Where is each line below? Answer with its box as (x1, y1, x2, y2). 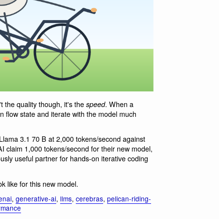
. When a (105, 98, 133, 109)
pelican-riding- (107, 194, 151, 204)
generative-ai (16, 194, 56, 204)
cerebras (76, 194, 103, 204)
